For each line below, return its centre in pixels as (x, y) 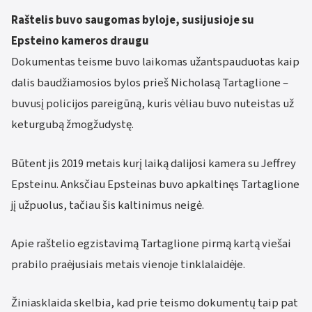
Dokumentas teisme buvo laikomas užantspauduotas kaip (155, 62)
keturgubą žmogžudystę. (72, 125)
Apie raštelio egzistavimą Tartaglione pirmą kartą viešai (151, 243)
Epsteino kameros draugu (80, 41)
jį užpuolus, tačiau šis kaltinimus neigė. (108, 205)
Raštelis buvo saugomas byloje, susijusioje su (133, 21)
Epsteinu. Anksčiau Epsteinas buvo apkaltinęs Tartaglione (155, 184)
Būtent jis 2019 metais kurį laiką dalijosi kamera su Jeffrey (154, 163)
